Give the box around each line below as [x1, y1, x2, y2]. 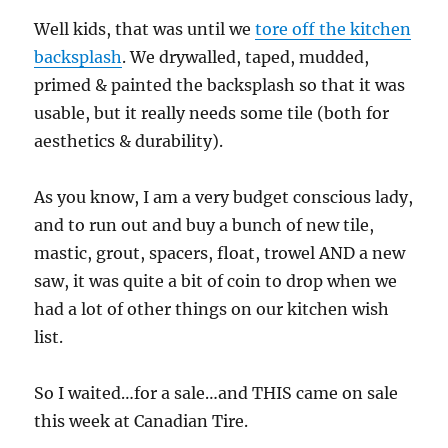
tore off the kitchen [255, 18, 412, 39]
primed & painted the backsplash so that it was [34, 74, 406, 95]
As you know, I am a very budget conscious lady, [34, 186, 414, 207]
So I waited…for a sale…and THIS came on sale [34, 382, 399, 403]
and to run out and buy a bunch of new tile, [34, 214, 375, 235]
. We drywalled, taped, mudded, [122, 46, 370, 67]
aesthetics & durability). [34, 130, 224, 151]
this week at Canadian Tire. [34, 410, 249, 431]
